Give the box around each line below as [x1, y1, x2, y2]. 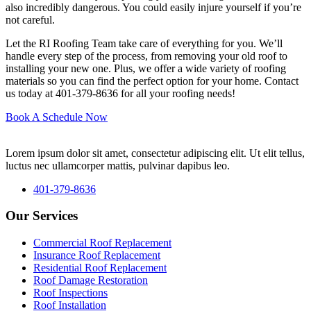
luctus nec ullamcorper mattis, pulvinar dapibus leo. [6, 159, 230, 171]
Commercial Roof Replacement [33, 237, 171, 249]
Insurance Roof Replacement [33, 249, 160, 261]
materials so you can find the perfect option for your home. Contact [6, 74, 299, 87]
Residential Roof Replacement [33, 262, 167, 274]
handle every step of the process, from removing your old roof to [6, 49, 287, 62]
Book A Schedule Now [6, 110, 108, 123]
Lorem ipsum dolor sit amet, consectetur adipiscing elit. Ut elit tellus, [6, 146, 305, 159]
